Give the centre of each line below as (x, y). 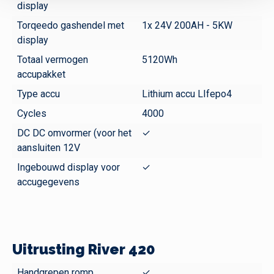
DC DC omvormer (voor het (74, 133)
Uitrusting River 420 (84, 249)
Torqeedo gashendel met (71, 25)
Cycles (32, 113)
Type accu (39, 94)
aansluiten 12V (49, 147)
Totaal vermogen (53, 59)
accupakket (41, 74)
